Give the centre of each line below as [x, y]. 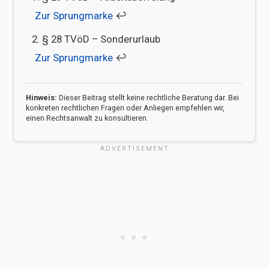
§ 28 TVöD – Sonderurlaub [101, 39]
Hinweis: [41, 97]
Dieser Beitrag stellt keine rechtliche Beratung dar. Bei [148, 97]
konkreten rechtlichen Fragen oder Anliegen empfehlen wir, [125, 107]
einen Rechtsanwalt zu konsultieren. [87, 118]
